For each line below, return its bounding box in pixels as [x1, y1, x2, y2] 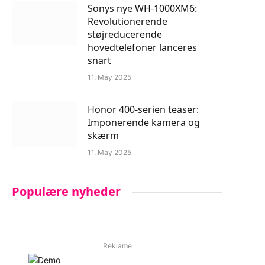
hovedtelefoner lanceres [88, 41, 197, 54]
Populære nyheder [12, 183, 121, 199]
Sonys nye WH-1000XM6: [88, 2, 197, 15]
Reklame [102, 241, 132, 250]
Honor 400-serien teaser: [88, 103, 199, 116]
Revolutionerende [88, 15, 167, 28]
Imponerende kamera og [88, 116, 200, 129]
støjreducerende [88, 28, 162, 41]
